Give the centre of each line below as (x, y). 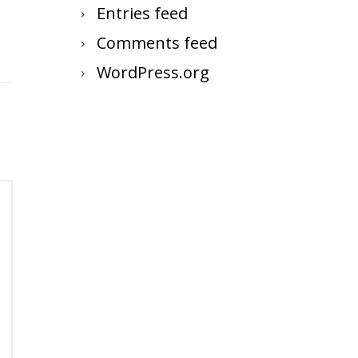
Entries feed (142, 13)
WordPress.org (153, 72)
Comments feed (157, 43)
